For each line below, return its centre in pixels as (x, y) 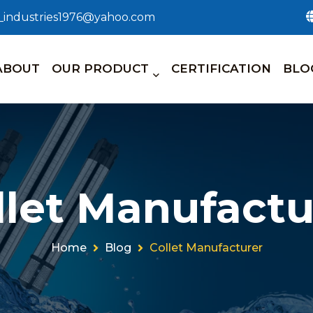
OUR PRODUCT (100, 68)
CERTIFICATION (221, 68)
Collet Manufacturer (206, 248)
